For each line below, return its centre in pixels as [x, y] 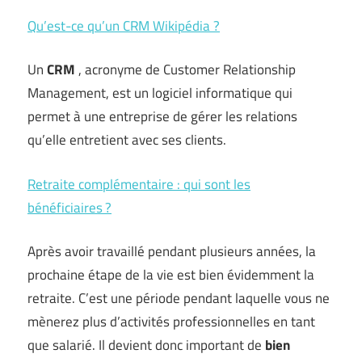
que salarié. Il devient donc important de [145, 345]
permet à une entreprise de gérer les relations [162, 116]
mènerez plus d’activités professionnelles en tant [171, 322]
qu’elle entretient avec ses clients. [127, 140]
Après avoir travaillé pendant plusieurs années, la [172, 251]
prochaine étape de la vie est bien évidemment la [171, 275]
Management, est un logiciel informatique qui [160, 93]
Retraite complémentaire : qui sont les [139, 184]
